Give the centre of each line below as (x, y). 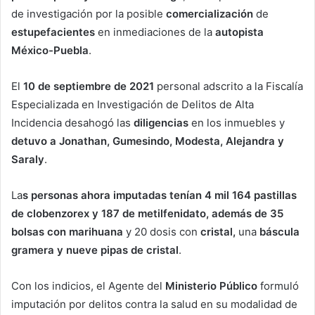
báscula (279, 231)
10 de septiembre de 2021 (87, 86)
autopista (239, 32)
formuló (278, 285)
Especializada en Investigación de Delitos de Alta (133, 104)
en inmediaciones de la (155, 32)
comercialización (210, 13)
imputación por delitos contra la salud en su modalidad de (154, 304)
